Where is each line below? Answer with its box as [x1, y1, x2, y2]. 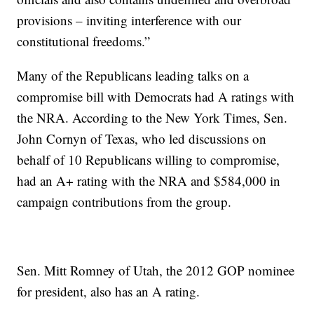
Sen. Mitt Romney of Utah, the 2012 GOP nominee [17, 261, 295, 279]
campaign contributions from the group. [17, 192, 232, 210]
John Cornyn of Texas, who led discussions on [17, 129, 267, 147]
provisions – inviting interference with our [17, 11, 242, 29]
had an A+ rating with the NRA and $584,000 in [17, 171, 281, 189]
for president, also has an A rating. [17, 282, 200, 300]
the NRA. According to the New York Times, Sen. [17, 108, 288, 126]
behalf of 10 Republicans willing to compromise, [17, 150, 280, 168]
